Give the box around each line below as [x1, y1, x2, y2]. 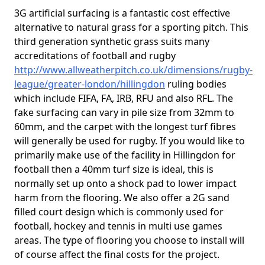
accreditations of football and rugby [14, 49, 176, 62]
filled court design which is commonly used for [14, 205, 224, 218]
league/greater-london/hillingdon [14, 77, 165, 91]
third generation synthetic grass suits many [14, 35, 209, 48]
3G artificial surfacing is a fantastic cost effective [14, 7, 230, 20]
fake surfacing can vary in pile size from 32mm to [14, 106, 234, 119]
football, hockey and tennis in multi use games [14, 219, 222, 232]
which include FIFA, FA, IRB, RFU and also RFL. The [14, 92, 233, 105]
